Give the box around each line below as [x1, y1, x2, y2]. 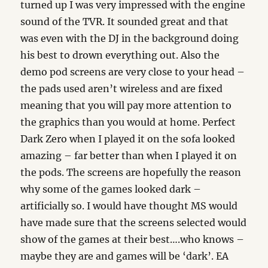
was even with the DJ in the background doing [20, 32, 239, 45]
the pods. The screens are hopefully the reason [20, 166, 242, 179]
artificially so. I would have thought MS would [20, 200, 238, 212]
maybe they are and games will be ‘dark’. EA [20, 250, 229, 263]
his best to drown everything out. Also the [20, 49, 220, 62]
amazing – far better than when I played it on [20, 150, 237, 162]
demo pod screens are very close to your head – [20, 66, 245, 78]
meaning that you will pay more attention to [20, 99, 232, 112]
